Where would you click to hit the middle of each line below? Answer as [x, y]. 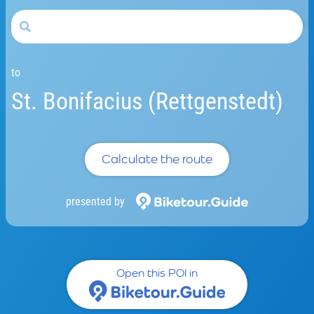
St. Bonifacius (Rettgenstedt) [147, 101]
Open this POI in [157, 273]
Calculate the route [157, 159]
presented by [95, 201]
